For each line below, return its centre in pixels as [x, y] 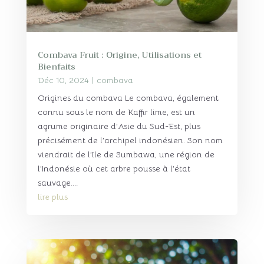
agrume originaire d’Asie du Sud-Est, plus [119, 126]
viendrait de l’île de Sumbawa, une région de [126, 154]
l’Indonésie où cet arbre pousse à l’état [114, 168]
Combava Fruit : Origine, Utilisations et [119, 55]
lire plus [52, 197]
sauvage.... [57, 182]
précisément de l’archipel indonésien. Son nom [130, 140]
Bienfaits [56, 67]
